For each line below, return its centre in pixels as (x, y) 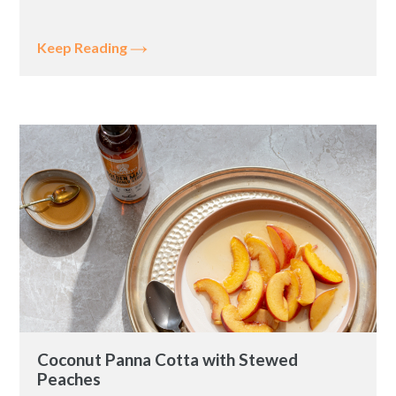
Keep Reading (84, 48)
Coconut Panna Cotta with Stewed (168, 360)
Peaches (69, 379)
